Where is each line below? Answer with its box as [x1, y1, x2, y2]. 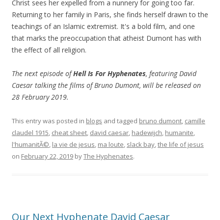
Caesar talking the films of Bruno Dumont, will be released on [12, 81, 201, 90]
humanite [165, 128, 193, 137]
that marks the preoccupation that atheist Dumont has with [12, 33, 201, 43]
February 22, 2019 [21, 152, 73, 161]
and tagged [102, 116, 139, 126]
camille [185, 116, 205, 126]
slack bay [127, 140, 155, 149]
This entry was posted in [12, 116, 86, 126]
